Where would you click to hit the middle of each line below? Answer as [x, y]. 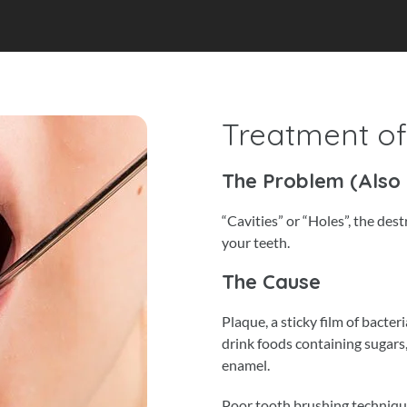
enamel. [246, 365]
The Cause [271, 282]
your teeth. [256, 242]
